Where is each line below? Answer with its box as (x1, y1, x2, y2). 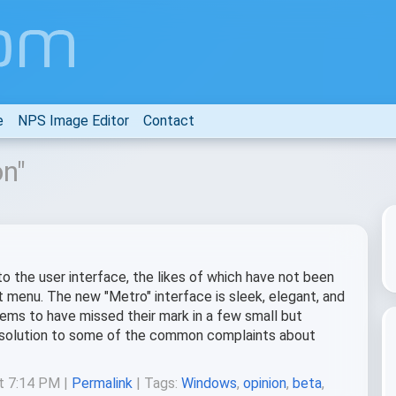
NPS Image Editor (18, 112, 129, 129)
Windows (181, 375, 237, 392)
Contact (143, 112, 194, 129)
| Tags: (133, 375, 181, 392)
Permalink (72, 375, 133, 392)
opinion (243, 375, 286, 392)
